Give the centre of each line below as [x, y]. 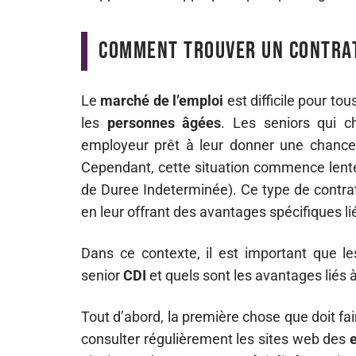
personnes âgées [164, 123]
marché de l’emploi [162, 101]
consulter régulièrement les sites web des [216, 339]
